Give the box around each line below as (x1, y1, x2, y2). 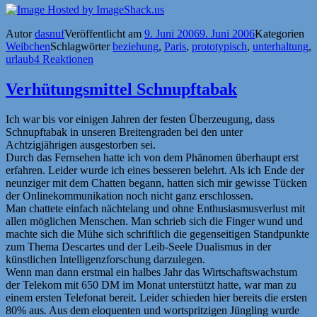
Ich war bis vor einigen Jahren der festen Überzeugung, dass (6, 113, 275, 125)
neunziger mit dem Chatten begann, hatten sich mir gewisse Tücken (6, 176, 307, 189)
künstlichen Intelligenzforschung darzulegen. (6, 253, 205, 265)
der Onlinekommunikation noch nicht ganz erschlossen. (6, 189, 253, 202)
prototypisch (192, 40, 247, 52)
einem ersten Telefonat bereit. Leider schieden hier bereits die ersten (6, 291, 307, 304)
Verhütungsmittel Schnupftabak (6, 79, 237, 98)
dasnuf (35, 27, 64, 40)
